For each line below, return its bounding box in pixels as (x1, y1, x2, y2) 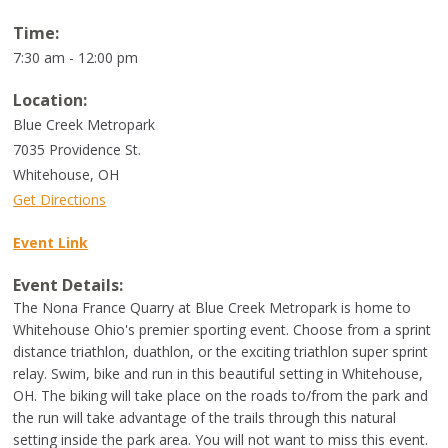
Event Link (13, 233, 89, 252)
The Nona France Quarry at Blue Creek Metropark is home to (13, 298, 412, 317)
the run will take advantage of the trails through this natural (13, 408, 397, 427)
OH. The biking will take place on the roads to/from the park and (13, 386, 429, 405)
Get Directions (13, 190, 107, 209)
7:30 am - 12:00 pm (13, 48, 139, 67)
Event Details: (13, 274, 124, 296)
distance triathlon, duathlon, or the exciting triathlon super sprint (13, 342, 429, 361)
